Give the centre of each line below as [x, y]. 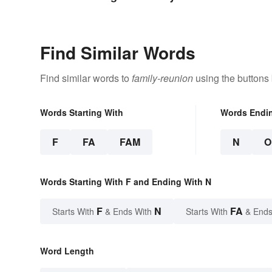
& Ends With [128, 212]
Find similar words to [86, 78]
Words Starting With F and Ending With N [126, 182]
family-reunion [162, 78]
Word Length [67, 251]
